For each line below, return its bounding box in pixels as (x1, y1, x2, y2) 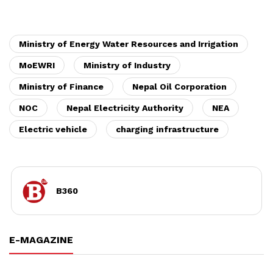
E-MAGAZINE (9, 233, 73, 246)
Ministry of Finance (19, 81, 104, 91)
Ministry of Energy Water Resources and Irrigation (19, 38, 238, 49)
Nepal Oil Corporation (132, 81, 227, 91)
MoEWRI (19, 60, 55, 70)
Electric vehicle (19, 124, 87, 134)
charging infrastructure (116, 124, 219, 134)
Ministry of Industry (83, 60, 171, 70)
